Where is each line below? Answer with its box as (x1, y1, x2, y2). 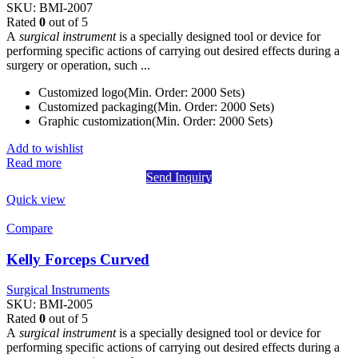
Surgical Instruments (6, 283, 109, 297)
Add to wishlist (6, 141, 83, 155)
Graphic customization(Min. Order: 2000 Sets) (38, 113, 272, 128)
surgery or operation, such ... (6, 58, 150, 72)
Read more (6, 155, 62, 169)
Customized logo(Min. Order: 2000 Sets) (38, 85, 245, 99)
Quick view (6, 192, 66, 206)
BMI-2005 (39, 297, 93, 312)
